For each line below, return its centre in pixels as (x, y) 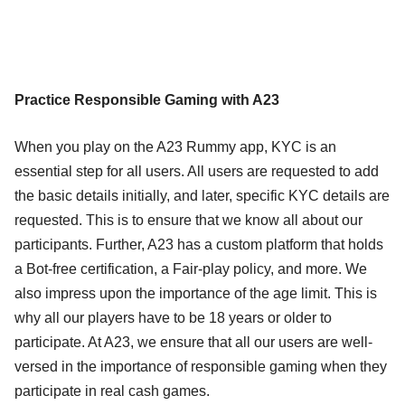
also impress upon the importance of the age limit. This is (196, 293)
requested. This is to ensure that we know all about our (188, 220)
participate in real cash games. (112, 391)
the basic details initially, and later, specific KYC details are (202, 195)
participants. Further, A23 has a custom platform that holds (199, 244)
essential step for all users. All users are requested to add (197, 171)
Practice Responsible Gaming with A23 (147, 99)
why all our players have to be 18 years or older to (173, 317)
